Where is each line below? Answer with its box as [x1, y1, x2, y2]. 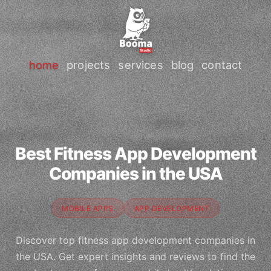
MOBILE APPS [62, 203, 114, 213]
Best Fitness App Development [15, 143, 256, 164]
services [118, 57, 163, 71]
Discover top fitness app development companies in [16, 234, 255, 247]
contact [201, 57, 243, 71]
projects [67, 57, 111, 71]
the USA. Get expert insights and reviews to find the [16, 250, 255, 263]
